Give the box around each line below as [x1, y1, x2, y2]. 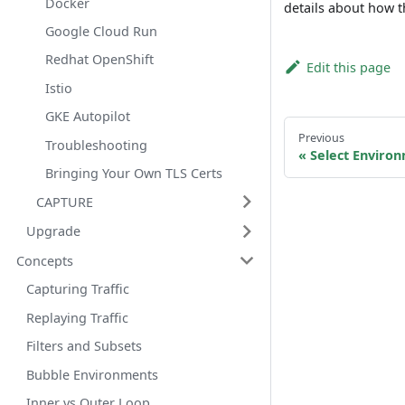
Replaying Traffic [25, 308, 128, 326]
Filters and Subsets [25, 337, 142, 355]
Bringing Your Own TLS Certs [45, 164, 223, 182]
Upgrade [25, 222, 80, 240]
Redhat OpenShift [45, 51, 155, 69]
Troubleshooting [45, 136, 148, 154]
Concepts [15, 251, 73, 269]
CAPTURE [35, 193, 93, 211]
